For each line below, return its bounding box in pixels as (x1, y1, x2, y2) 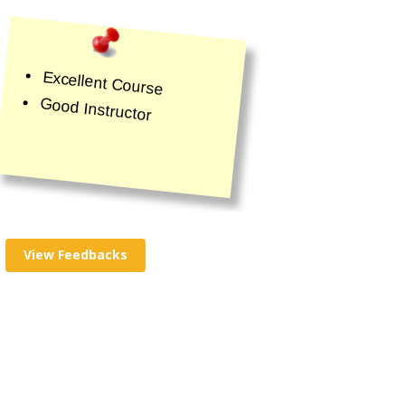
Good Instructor (39, 94, 153, 125)
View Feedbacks (24, 246, 127, 263)
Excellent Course (42, 67, 165, 99)
